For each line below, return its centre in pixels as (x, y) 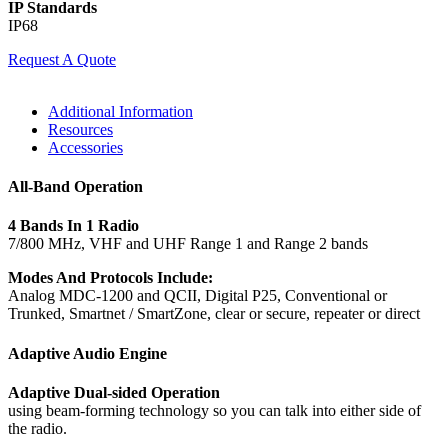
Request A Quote (62, 59)
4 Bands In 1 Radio (73, 226)
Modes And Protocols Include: (110, 278)
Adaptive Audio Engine (87, 353)
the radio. (37, 428)
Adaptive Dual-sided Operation (114, 392)
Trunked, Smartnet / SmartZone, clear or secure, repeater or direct (214, 314)
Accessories (85, 147)
